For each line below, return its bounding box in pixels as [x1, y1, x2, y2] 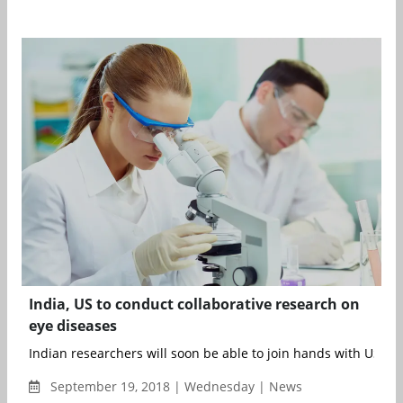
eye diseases [29, 316, 117, 336]
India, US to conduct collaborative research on [29, 294, 360, 315]
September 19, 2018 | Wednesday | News [47, 378, 302, 396]
